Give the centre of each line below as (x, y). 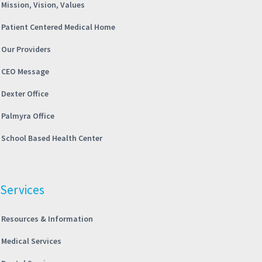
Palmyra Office (28, 116)
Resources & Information (47, 218)
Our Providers (26, 49)
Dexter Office (25, 93)
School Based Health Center (52, 138)
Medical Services (31, 241)
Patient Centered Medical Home (58, 27)
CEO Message (25, 71)
